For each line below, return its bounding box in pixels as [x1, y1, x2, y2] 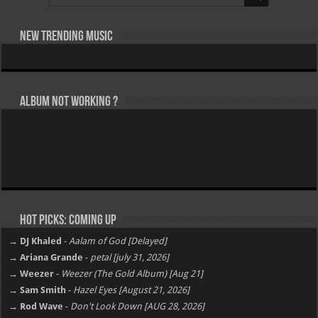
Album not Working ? [18, 95, 119, 110]
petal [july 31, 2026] [90, 252, 170, 263]
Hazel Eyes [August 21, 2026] [73, 285, 190, 296]
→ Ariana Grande [9, 252, 84, 263]
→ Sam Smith [9, 285, 67, 296]
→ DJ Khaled [9, 236, 62, 247]
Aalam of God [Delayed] [69, 236, 168, 247]
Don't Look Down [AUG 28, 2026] [70, 301, 205, 312]
